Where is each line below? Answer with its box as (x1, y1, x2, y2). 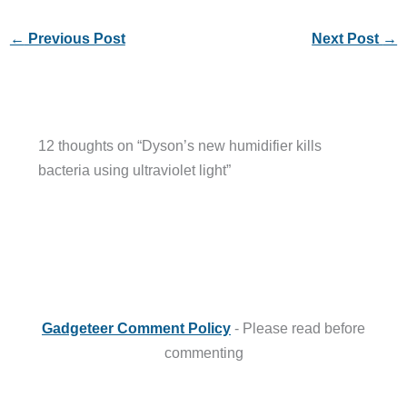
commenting (164, 343, 243, 361)
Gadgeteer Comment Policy (42, 319, 231, 336)
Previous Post (24, 30, 125, 46)
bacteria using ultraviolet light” (37, 162, 231, 179)
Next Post (312, 30, 383, 46)
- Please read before (231, 319, 365, 336)
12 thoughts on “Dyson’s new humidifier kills (37, 137, 322, 154)
